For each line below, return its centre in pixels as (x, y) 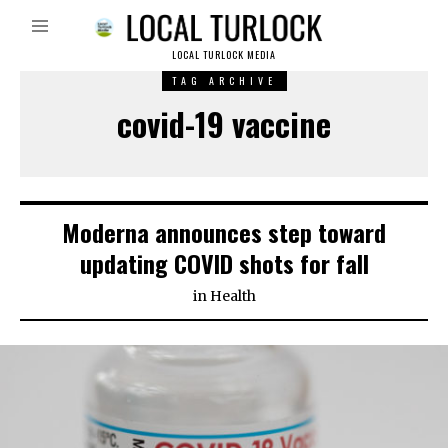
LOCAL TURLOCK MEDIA (224, 55)
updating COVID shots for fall (224, 263)
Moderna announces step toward (224, 232)
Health (232, 296)
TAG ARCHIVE (224, 81)
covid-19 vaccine (224, 124)
